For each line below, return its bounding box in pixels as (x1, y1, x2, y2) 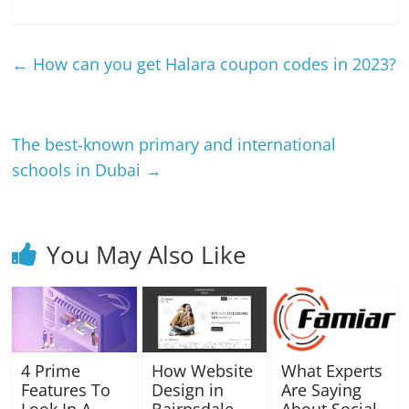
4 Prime (21, 359, 81, 382)
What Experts (280, 359, 383, 382)
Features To (21, 378, 111, 401)
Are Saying (280, 378, 362, 401)
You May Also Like (47, 238, 247, 271)
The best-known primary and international (12, 133, 337, 155)
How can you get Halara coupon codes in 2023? (28, 53, 397, 75)
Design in (151, 378, 224, 401)
